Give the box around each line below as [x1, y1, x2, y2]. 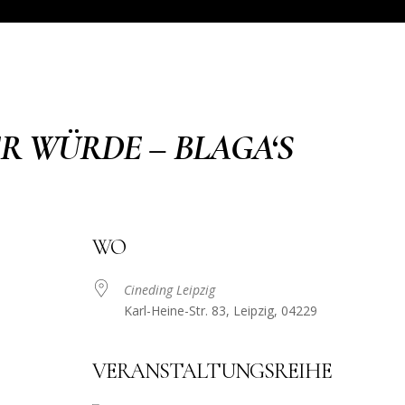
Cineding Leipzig [123, 281, 215, 299]
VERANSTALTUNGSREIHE [91, 358, 332, 385]
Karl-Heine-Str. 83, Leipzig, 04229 [123, 302, 317, 320]
